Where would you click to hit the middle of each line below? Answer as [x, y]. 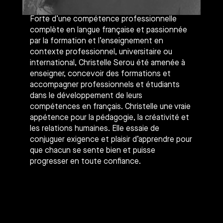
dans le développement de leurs [86, 95]
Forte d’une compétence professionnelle [103, 18]
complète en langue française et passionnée [109, 29]
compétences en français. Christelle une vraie [110, 106]
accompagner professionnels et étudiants [105, 84]
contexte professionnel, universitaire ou [101, 51]
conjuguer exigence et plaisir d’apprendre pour [111, 139]
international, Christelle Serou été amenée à [108, 62]
